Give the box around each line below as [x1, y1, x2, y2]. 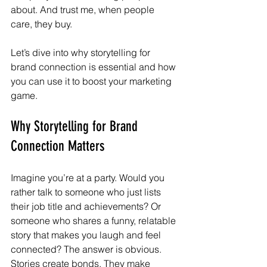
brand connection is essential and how [11, 61, 178, 73]
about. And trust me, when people [11, 4, 157, 15]
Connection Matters [11, 138, 104, 154]
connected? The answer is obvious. [11, 243, 164, 255]
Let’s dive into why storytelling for [11, 46, 153, 58]
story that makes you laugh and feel [11, 229, 163, 241]
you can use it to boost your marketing [11, 75, 174, 87]
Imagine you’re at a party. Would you [11, 172, 167, 184]
